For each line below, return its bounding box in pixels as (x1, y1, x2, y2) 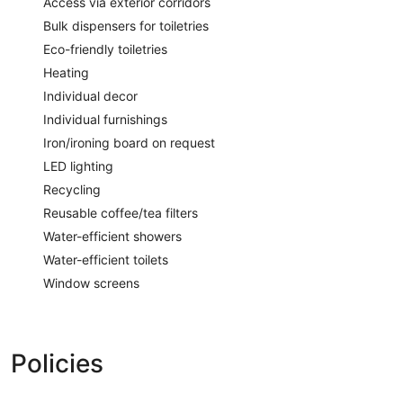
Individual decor (43, 87, 138, 103)
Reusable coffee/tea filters (43, 204, 198, 220)
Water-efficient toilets (43, 251, 168, 267)
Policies (11, 347, 103, 379)
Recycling (43, 181, 101, 197)
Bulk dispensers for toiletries (43, 17, 209, 33)
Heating (43, 64, 89, 80)
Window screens (43, 274, 139, 291)
